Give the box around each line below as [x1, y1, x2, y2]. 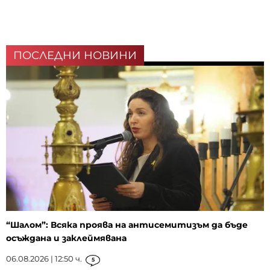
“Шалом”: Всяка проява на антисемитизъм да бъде [6, 219, 248, 231]
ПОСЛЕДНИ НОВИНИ [13, 49, 137, 63]
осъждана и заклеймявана [6, 233, 127, 244]
